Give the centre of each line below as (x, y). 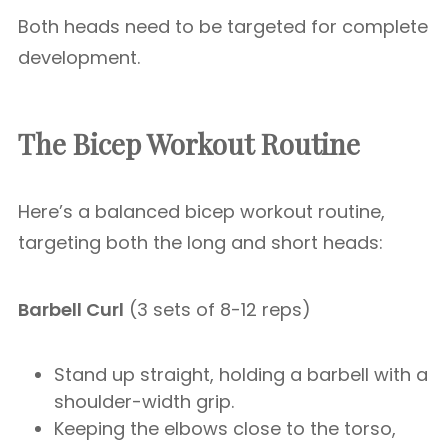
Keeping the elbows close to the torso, (225, 428)
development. (79, 57)
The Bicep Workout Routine (189, 143)
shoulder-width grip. (144, 401)
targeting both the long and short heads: (200, 242)
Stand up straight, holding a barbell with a (241, 374)
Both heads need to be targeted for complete (223, 26)
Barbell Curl (71, 309)
